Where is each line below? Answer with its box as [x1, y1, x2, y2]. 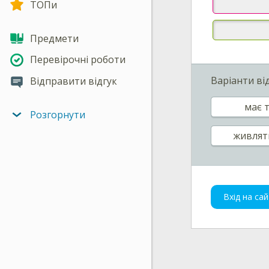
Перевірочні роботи [30, 53, 125, 67]
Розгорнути [30, 107, 85, 121]
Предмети [30, 31, 79, 45]
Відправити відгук [30, 74, 117, 88]
